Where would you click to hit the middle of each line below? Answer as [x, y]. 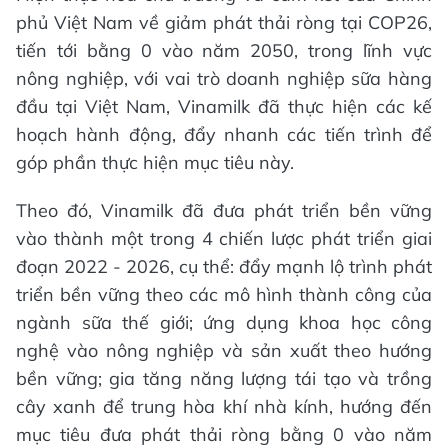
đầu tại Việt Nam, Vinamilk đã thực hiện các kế [224, 107]
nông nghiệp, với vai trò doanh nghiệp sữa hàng [224, 79]
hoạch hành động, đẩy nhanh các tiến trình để [224, 135]
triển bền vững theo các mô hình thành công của [224, 295]
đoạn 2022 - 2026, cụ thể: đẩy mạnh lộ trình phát [224, 267]
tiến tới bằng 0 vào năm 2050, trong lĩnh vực [224, 51]
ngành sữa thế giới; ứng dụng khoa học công [224, 323]
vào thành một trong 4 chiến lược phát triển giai [224, 239]
